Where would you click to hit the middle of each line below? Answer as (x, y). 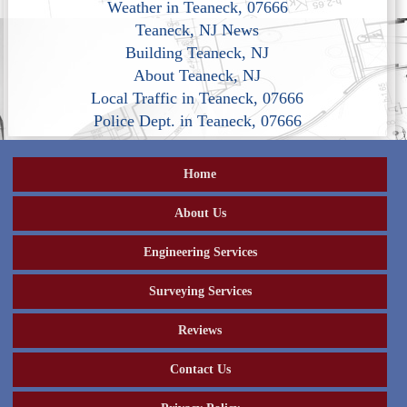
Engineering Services (200, 253)
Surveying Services (200, 292)
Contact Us (200, 370)
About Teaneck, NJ (198, 75)
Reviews (200, 331)
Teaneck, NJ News (198, 30)
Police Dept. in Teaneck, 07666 (197, 120)
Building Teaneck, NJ (198, 52)
